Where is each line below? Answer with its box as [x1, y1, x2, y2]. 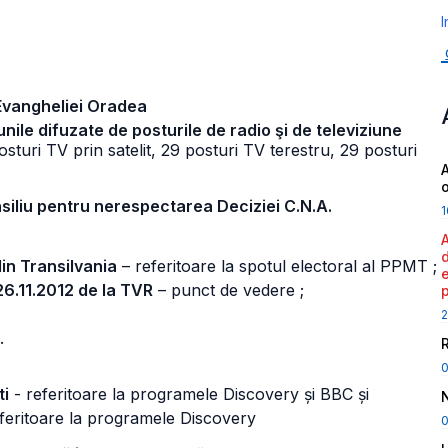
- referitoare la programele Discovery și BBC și [9, 384, 369, 404]
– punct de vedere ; [153, 280, 304, 300]
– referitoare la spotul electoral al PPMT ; [117, 256, 437, 276]
